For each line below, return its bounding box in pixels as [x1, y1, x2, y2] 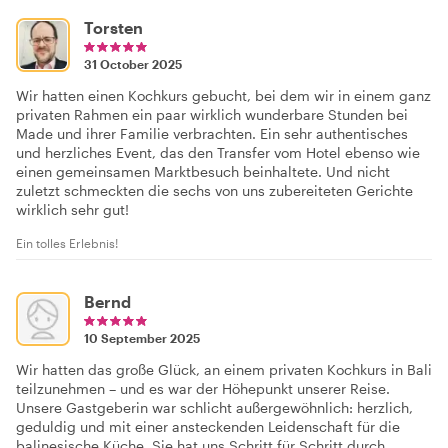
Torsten [84, 17, 143, 37]
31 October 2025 [84, 56, 182, 71]
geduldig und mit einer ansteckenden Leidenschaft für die [16, 417, 400, 435]
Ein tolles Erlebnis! [16, 235, 118, 250]
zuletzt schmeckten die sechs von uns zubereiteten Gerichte [16, 181, 413, 199]
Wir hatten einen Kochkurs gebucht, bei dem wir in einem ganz [16, 86, 431, 104]
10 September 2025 [84, 330, 200, 345]
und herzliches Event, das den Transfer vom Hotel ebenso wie [16, 143, 420, 161]
